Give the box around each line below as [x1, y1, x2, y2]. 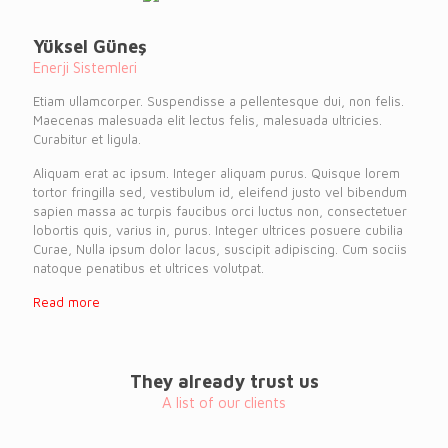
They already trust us [129, 370, 319, 392]
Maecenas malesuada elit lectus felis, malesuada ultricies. [33, 111, 382, 128]
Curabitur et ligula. [33, 130, 141, 147]
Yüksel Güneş [33, 35, 147, 57]
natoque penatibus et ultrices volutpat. [33, 259, 264, 276]
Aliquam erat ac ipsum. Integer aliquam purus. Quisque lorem [33, 164, 400, 181]
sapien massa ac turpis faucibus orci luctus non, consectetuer [33, 202, 407, 219]
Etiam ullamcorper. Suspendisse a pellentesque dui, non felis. [33, 92, 404, 109]
